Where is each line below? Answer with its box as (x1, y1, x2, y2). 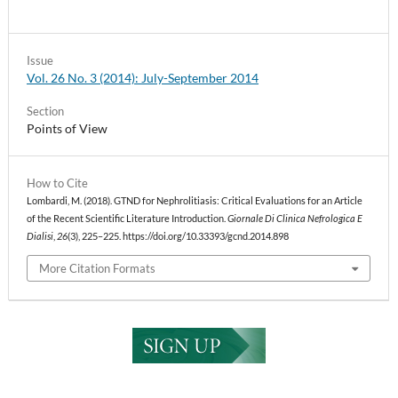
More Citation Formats (39, 260, 156, 275)
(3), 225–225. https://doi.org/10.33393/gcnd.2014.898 (68, 231, 289, 243)
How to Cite (27, 176, 88, 191)
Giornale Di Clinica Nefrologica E (227, 213, 362, 225)
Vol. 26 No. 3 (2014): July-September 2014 (27, 69, 259, 85)
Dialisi (27, 231, 53, 243)
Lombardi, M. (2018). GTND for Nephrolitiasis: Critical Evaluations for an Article (27, 195, 362, 207)
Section (27, 104, 64, 119)
